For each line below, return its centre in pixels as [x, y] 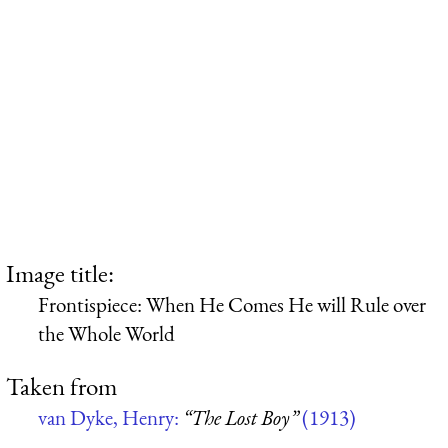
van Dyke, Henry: [110, 418]
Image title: [60, 272]
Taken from [61, 386]
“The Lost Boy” [240, 418]
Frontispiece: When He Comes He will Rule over [232, 304]
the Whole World [106, 333]
